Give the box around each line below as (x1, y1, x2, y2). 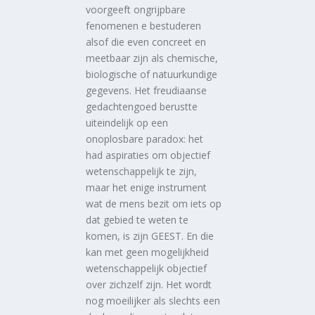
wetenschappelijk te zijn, (86, 164, 198, 178)
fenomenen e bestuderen (86, 18, 202, 32)
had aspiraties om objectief (86, 148, 211, 162)
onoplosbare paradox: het (86, 131, 204, 146)
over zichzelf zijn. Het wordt (86, 277, 212, 291)
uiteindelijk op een (86, 115, 169, 129)
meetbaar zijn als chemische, (86, 51, 219, 65)
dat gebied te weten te (86, 212, 189, 226)
